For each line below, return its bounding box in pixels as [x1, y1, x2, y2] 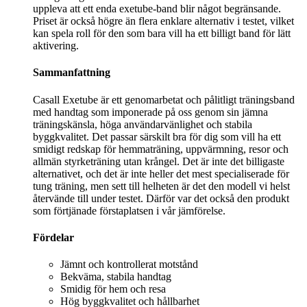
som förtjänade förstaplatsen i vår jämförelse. [33, 204, 225, 217]
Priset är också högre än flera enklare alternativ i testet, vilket [33, 15, 294, 27]
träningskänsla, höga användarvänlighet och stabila [33, 118, 252, 130]
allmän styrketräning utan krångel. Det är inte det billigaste [33, 155, 284, 167]
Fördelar [33, 231, 74, 243]
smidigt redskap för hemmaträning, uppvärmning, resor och [33, 143, 288, 155]
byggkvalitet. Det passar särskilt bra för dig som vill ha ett [33, 130, 281, 143]
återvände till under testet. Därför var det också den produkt [33, 192, 289, 204]
